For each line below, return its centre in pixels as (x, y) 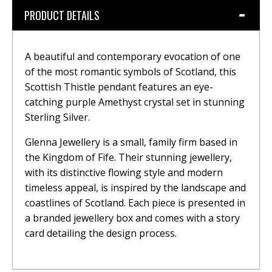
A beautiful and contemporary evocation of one (133, 56)
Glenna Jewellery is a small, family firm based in (131, 142)
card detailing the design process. (101, 233)
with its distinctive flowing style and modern (124, 172)
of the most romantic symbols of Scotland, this (131, 71)
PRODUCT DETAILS (62, 15)
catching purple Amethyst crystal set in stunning (135, 102)
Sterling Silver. (57, 117)
